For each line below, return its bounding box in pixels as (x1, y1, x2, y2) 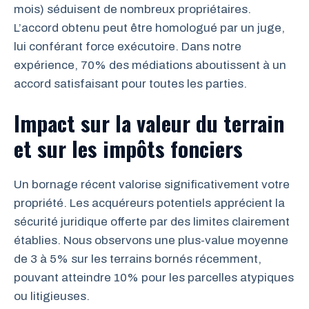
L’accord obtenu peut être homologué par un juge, (14, 21, 285, 34)
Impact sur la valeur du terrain (14, 107, 284, 139)
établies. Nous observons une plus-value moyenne (14, 234, 288, 247)
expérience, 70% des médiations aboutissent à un (14, 58, 286, 72)
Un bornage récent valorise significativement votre (14, 178, 290, 191)
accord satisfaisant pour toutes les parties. (14, 77, 247, 90)
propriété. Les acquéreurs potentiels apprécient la (14, 197, 285, 210)
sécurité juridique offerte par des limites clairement (14, 215, 290, 228)
